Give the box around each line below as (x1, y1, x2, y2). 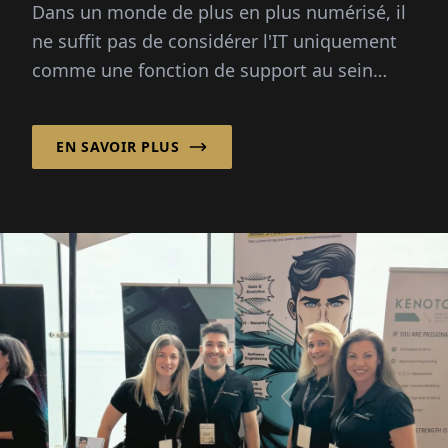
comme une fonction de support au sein (32, 58, 373, 83)
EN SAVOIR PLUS (56, 137, 180, 157)
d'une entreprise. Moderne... (32, 87, 271, 112)
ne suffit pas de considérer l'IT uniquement (32, 29, 397, 54)
